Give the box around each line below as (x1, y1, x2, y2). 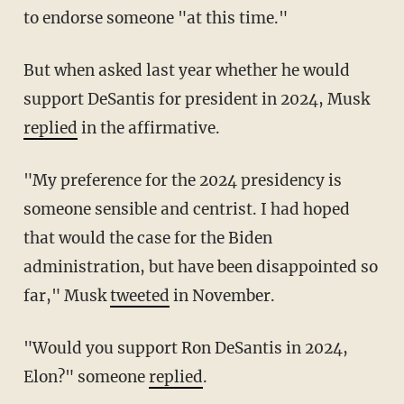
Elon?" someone (23, 366, 149, 387)
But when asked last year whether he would (23, 60, 34, 80)
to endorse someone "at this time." (23, 7, 288, 28)
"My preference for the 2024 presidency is (23, 170, 48, 190)
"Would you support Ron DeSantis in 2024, (23, 337, 48, 358)
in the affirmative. (77, 117, 220, 138)
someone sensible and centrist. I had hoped (23, 198, 350, 219)
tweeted (109, 285, 170, 306)
